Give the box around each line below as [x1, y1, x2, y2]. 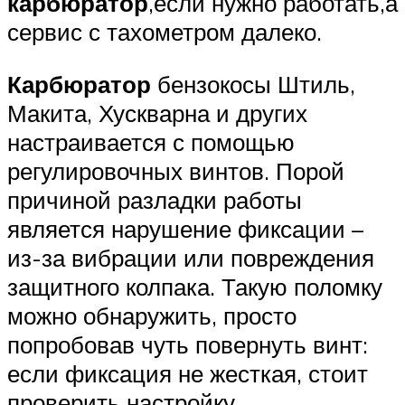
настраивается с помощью [7, 127, 295, 156]
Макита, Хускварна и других [7, 98, 307, 127]
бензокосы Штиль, [151, 69, 355, 99]
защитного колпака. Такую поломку [7, 271, 382, 301]
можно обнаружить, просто [7, 300, 297, 330]
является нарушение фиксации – [7, 213, 363, 243]
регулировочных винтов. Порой [7, 155, 344, 185]
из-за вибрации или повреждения [7, 242, 374, 272]
